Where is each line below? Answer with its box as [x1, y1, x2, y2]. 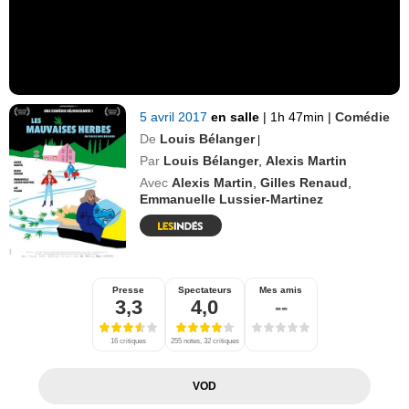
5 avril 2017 [140, 109, 212, 124]
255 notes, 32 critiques [170, 336, 239, 345]
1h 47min [267, 109, 329, 124]
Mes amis [259, 284, 302, 295]
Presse [112, 284, 144, 295]
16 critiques [110, 336, 146, 345]
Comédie [335, 109, 391, 124]
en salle [211, 109, 264, 124]
